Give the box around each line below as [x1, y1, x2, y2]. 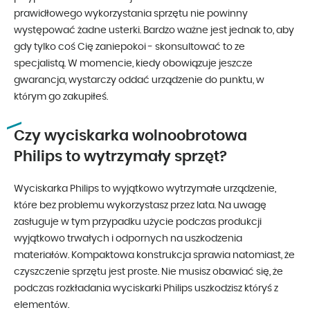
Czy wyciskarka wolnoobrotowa [14, 128, 247, 143]
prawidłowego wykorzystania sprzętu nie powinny [14, 8, 248, 19]
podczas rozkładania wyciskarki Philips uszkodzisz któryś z [14, 283, 278, 293]
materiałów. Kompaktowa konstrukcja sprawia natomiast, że [14, 250, 295, 260]
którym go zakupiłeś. [14, 91, 108, 102]
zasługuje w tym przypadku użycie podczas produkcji [14, 217, 262, 227]
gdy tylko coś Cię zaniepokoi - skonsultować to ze [14, 42, 245, 52]
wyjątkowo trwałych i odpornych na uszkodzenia [14, 233, 242, 244]
